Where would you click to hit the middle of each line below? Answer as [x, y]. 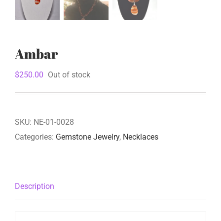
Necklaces [141, 137]
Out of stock [69, 75]
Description [35, 186]
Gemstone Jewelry [88, 137]
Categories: [35, 137]
